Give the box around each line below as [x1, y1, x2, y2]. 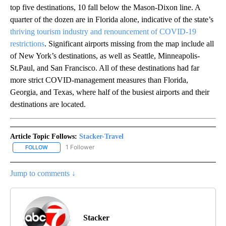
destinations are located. [10, 100, 86, 109]
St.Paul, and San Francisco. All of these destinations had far [10, 64, 199, 73]
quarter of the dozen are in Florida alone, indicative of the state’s [10, 15, 213, 24]
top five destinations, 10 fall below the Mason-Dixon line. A [10, 3, 200, 12]
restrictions [10, 39, 44, 48]
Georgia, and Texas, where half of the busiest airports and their [10, 88, 209, 97]
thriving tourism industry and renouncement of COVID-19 [10, 27, 196, 36]
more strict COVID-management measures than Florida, [10, 76, 188, 85]
